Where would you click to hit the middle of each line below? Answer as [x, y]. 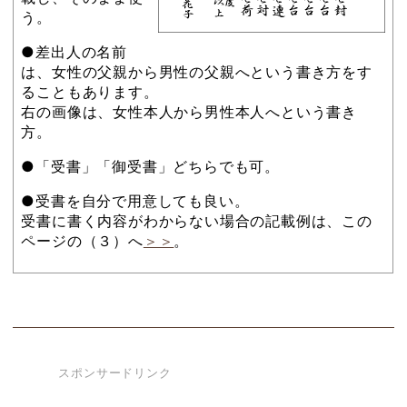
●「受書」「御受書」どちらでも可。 [150, 166]
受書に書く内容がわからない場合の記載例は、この [197, 220]
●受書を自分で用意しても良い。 [135, 200]
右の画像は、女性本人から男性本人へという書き [189, 111]
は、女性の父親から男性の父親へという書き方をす [197, 71]
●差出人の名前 [74, 51]
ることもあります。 [90, 91]
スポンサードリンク [115, 373]
